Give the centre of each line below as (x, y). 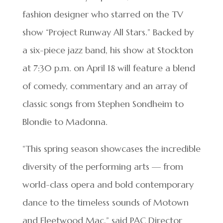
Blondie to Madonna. (65, 121)
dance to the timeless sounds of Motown (105, 202)
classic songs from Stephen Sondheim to (103, 104)
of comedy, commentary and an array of (105, 86)
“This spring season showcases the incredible (111, 148)
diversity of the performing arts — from (103, 166)
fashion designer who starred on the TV (103, 14)
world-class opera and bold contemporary (108, 184)
